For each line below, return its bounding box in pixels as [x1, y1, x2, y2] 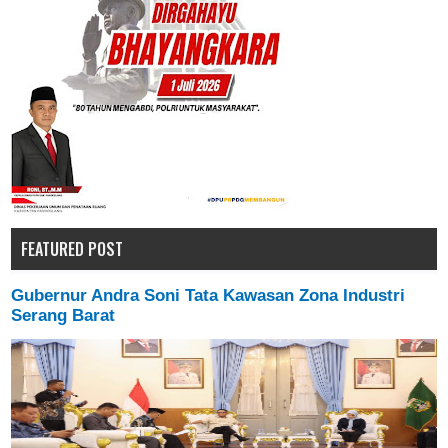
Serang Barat [11, 306, 116, 326]
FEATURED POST [21, 236, 124, 261]
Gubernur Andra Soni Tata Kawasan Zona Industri [11, 286, 406, 306]
